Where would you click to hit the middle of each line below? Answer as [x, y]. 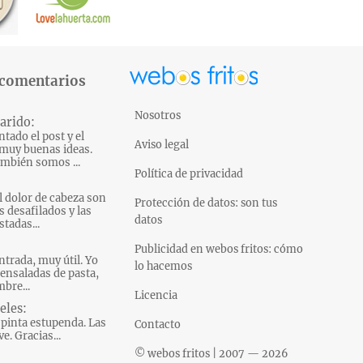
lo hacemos [164, 265]
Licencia [156, 295]
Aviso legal [162, 144]
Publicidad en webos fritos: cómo [219, 248]
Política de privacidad [189, 173]
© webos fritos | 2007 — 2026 [212, 353]
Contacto [158, 324]
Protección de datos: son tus [206, 202]
